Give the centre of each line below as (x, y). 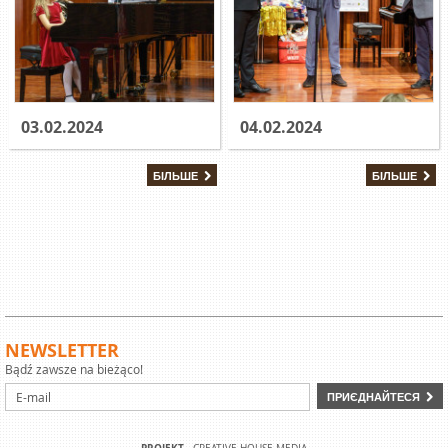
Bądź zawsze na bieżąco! (74, 368)
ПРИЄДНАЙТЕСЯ (373, 396)
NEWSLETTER (62, 350)
